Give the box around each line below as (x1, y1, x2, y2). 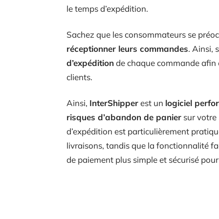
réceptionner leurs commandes (66, 44, 188, 54)
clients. (66, 72, 92, 82)
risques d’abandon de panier (66, 112, 181, 122)
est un (138, 98, 165, 108)
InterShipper (89, 98, 138, 108)
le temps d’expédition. (66, 3, 148, 14)
